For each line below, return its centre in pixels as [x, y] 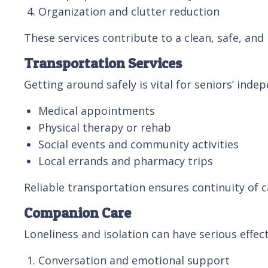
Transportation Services [103, 63]
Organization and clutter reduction [129, 11]
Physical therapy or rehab [105, 127]
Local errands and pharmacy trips [126, 161]
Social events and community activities [138, 144]
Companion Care [77, 212]
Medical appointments [97, 110]
